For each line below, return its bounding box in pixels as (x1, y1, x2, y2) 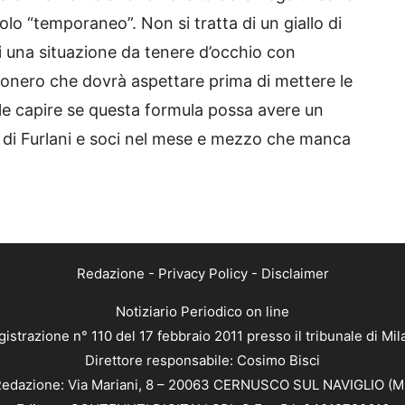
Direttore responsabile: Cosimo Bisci (85, 352, 320, 370)
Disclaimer (260, 265, 329, 283)
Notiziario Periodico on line (116, 303, 289, 321)
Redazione (76, 265, 145, 283)
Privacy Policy (157, 265, 248, 283)
